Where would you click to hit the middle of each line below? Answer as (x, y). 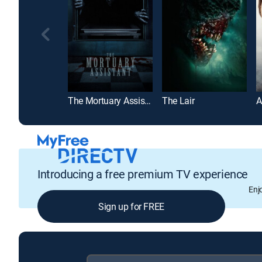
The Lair (178, 101)
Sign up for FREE (131, 206)
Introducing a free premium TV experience (143, 174)
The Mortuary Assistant (148, 101)
